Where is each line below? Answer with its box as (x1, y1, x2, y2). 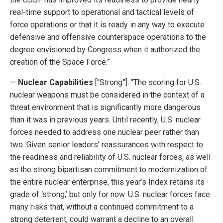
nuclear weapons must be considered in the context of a (10, 90, 205, 100)
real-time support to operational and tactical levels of (10, 7, 194, 17)
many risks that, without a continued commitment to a (10, 202, 194, 212)
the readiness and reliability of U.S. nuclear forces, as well (10, 152, 211, 162)
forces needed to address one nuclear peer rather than (10, 127, 199, 137)
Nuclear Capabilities (18, 78, 93, 88)
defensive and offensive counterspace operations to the (10, 32, 206, 42)
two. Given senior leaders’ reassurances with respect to (10, 140, 203, 150)
